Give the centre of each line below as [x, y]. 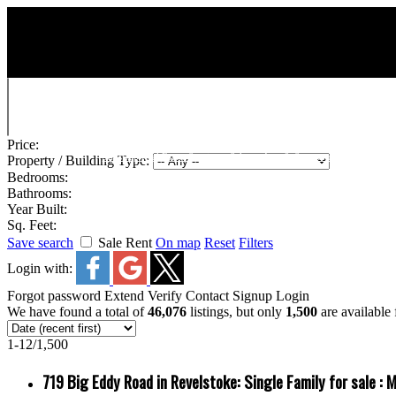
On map [178, 243]
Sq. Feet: [32, 225]
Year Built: [37, 209]
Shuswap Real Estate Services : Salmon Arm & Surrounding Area [235, 156]
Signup [252, 296]
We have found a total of [77, 312]
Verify [165, 296]
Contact [207, 296]
